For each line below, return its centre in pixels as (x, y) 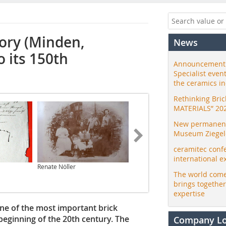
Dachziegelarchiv (158, 166)
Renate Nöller (56, 166)
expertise (189, 193)
